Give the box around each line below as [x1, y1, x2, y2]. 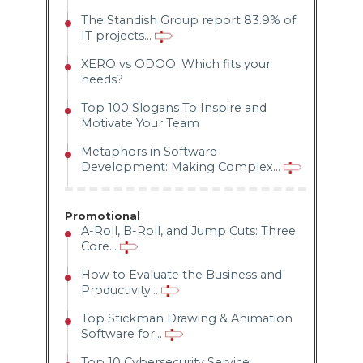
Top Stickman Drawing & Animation [80, 311, 293, 327]
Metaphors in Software [80, 144, 217, 160]
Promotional [64, 209, 140, 223]
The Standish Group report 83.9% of [80, 13, 296, 28]
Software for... [80, 327, 165, 342]
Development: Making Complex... [80, 160, 284, 175]
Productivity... [80, 283, 161, 298]
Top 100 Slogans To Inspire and [80, 100, 267, 116]
